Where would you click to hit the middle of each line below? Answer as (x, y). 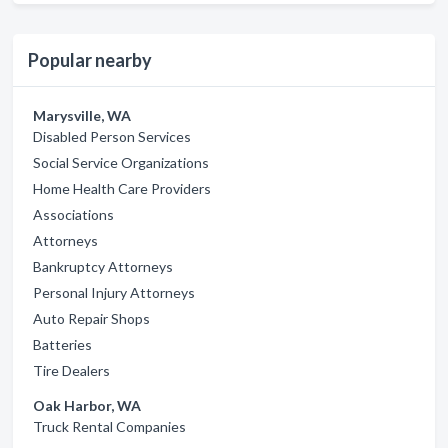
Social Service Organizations (121, 162)
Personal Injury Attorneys (114, 292)
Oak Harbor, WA (87, 405)
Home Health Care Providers (122, 188)
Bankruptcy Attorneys (103, 266)
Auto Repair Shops (91, 318)
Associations (73, 214)
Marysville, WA (82, 115)
